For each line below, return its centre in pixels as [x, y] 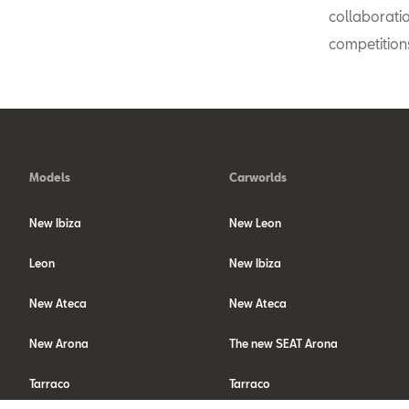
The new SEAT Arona [283, 344]
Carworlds [257, 178]
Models [50, 178]
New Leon [255, 223]
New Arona [59, 344]
